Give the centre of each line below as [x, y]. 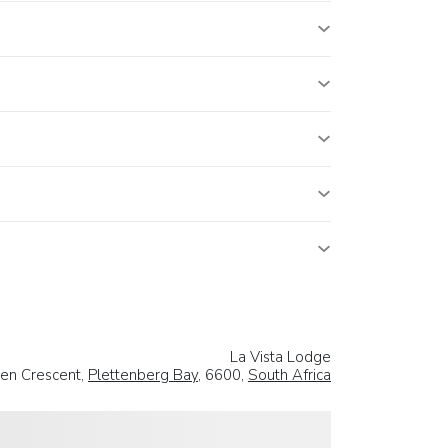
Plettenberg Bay [143, 375]
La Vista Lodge [280, 357]
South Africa [289, 375]
